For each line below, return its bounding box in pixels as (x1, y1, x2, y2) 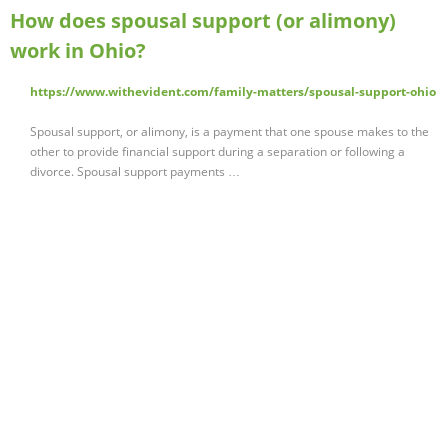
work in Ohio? (10, 37, 146, 65)
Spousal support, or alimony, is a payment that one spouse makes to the (30, 123, 429, 141)
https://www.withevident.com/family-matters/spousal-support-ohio (30, 83, 436, 101)
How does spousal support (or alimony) (10, 7, 396, 35)
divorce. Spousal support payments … (30, 163, 240, 181)
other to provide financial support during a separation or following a (30, 143, 405, 161)
